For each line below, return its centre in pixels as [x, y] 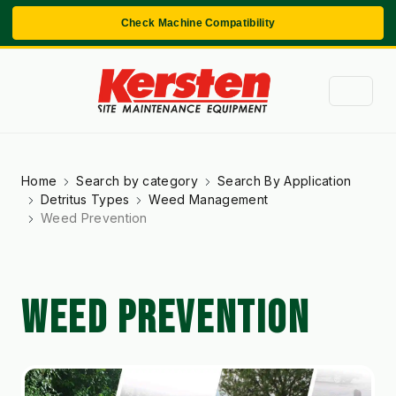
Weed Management [209, 199]
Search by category [137, 180]
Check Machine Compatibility [198, 23]
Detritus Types [85, 199]
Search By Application [285, 180]
